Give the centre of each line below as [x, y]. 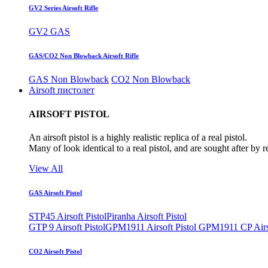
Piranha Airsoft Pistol [147, 216]
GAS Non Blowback [69, 80]
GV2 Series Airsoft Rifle [63, 8]
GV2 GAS [49, 32]
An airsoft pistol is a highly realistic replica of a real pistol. [138, 137]
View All [46, 168]
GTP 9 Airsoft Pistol [67, 227]
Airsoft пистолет [62, 90]
